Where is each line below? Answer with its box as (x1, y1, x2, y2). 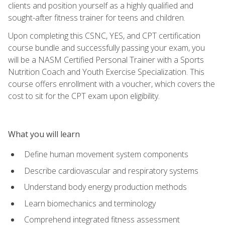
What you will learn (8, 128, 80, 140)
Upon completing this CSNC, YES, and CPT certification (8, 30, 200, 41)
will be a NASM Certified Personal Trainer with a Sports (8, 54, 204, 65)
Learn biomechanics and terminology (24, 197, 156, 209)
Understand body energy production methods (24, 181, 187, 193)
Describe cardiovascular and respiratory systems (24, 165, 198, 176)
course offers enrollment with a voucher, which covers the (8, 78, 215, 89)
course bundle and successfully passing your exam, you (8, 42, 205, 53)
